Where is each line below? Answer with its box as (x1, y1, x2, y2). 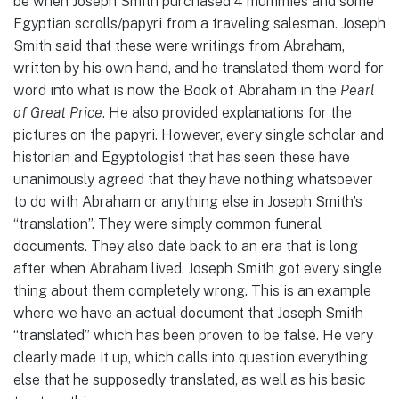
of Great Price (13, 103, 102, 121)
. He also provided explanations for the (102, 103, 352, 121)
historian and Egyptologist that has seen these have (13, 148, 350, 166)
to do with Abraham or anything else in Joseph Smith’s (13, 192, 362, 210)
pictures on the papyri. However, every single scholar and (13, 126, 384, 143)
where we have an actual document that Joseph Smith (13, 304, 363, 322)
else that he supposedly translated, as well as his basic (13, 370, 366, 388)
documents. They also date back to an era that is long (13, 237, 358, 255)
